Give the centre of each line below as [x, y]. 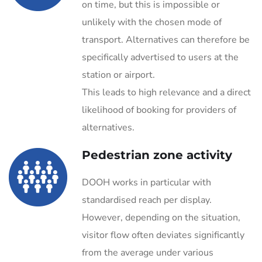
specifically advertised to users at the [160, 57]
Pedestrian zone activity [157, 155]
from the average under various [148, 253]
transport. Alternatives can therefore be [166, 40]
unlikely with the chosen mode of [152, 22]
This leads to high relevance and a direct [166, 92]
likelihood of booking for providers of [159, 110]
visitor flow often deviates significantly [163, 235]
